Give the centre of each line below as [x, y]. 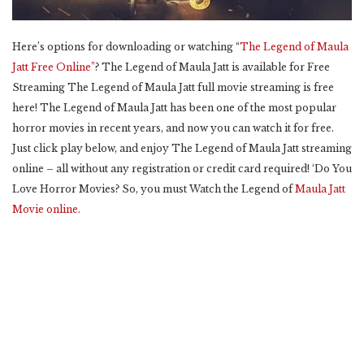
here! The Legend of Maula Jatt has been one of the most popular [174, 108]
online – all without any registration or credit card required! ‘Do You [182, 169]
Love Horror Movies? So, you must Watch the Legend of [154, 189]
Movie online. [46, 210]
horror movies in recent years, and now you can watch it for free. [173, 128]
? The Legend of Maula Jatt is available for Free [212, 67]
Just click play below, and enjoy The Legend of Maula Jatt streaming [182, 149]
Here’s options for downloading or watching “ [126, 47]
